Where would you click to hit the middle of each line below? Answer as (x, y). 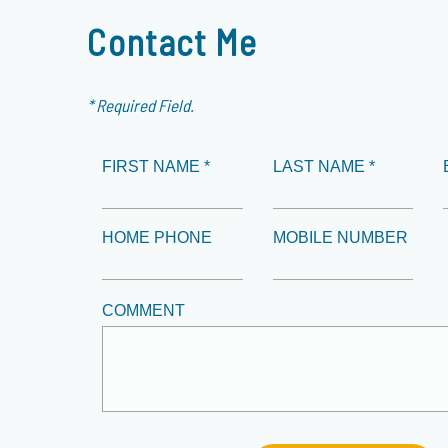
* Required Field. (141, 105)
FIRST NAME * (156, 166)
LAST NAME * (323, 166)
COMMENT (144, 310)
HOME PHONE (157, 237)
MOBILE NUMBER (340, 237)
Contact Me (172, 41)
